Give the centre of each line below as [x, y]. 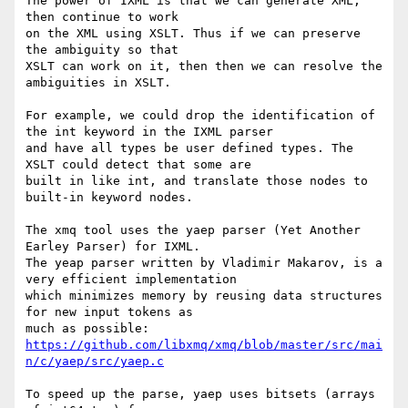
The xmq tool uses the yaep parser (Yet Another [193, 230]
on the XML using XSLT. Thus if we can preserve [193, 34]
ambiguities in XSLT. [98, 83]
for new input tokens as [109, 312]
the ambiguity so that [106, 50]
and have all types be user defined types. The [189, 148]
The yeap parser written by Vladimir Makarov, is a [204, 263]
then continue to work [106, 17]
